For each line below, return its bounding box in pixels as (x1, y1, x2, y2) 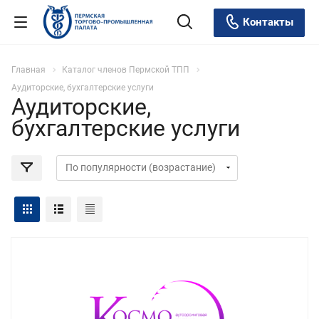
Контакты (240, 15, 293, 28)
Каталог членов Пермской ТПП (62, 65, 189, 75)
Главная (11, 65, 46, 75)
